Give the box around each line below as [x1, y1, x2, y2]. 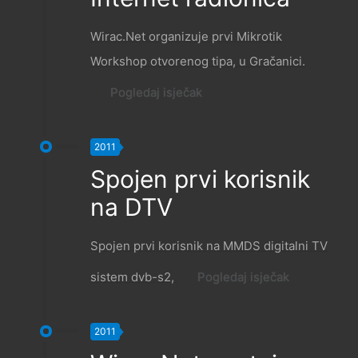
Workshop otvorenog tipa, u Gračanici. [90, 54, 305, 70]
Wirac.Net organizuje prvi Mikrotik [90, 29, 282, 45]
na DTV [90, 193, 173, 222]
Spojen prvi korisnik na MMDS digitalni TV [90, 238, 328, 254]
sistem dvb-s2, [90, 269, 177, 285]
